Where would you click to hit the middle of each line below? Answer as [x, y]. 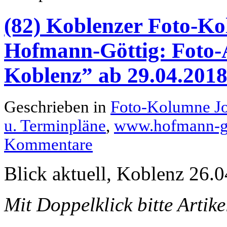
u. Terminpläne [55, 125]
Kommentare [48, 144]
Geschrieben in [57, 107]
